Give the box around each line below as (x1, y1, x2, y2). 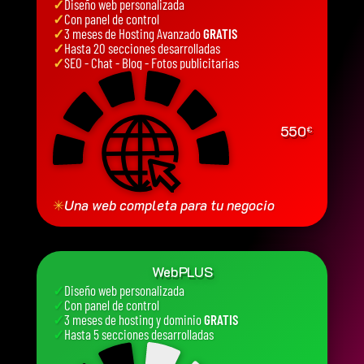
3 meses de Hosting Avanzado (63, 24, 203, 41)
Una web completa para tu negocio (63, 196, 275, 214)
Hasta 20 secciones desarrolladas (63, 39, 220, 56)
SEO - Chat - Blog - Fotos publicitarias (63, 54, 239, 71)
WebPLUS (151, 262, 213, 281)
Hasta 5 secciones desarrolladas (63, 325, 214, 342)
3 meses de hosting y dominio (63, 310, 204, 327)
